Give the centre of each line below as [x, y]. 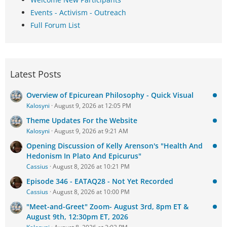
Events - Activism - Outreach [78, 12]
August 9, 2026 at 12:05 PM [93, 106]
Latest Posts [36, 74]
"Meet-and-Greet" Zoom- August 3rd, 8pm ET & [107, 206]
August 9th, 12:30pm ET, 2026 [77, 217]
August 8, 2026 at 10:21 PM [91, 166]
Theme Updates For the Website [82, 120]
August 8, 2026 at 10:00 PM [91, 192]
